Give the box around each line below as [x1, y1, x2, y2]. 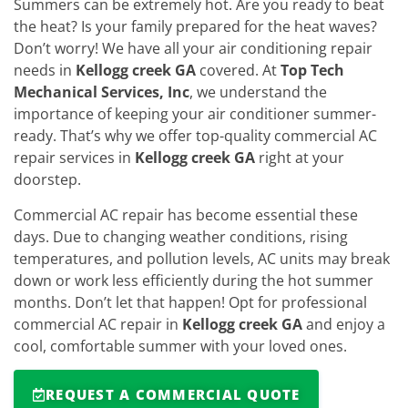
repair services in [14, 148, 135, 168]
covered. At [196, 60, 280, 81]
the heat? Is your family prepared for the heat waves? [14, 16, 377, 37]
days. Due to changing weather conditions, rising [14, 226, 348, 247]
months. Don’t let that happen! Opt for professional [14, 291, 367, 312]
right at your [255, 148, 344, 168]
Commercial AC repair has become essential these [14, 204, 358, 225]
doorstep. [14, 169, 81, 190]
